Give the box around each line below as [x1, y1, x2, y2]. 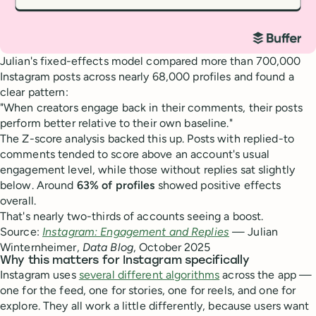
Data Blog [82, 241, 133, 254]
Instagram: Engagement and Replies [42, 225, 229, 238]
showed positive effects [154, 178, 281, 192]
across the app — [219, 268, 312, 281]
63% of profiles [76, 178, 155, 192]
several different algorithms [78, 268, 220, 281]
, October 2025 [133, 241, 211, 254]
